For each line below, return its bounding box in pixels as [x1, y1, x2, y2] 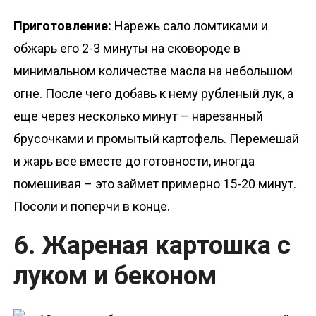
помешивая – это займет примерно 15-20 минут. [13, 176, 297, 191]
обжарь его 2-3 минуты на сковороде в [13, 40, 241, 56]
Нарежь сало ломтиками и [114, 18, 269, 33]
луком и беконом [13, 260, 217, 291]
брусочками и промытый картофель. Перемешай [13, 130, 300, 146]
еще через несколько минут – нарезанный [13, 108, 264, 123]
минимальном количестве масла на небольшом [13, 63, 293, 78]
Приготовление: [13, 18, 115, 33]
